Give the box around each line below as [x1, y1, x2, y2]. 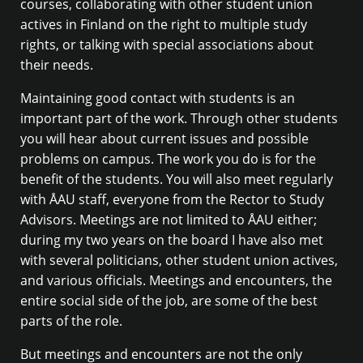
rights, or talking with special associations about [20, 36, 314, 54]
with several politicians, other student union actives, [20, 251, 338, 270]
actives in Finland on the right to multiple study [20, 15, 307, 34]
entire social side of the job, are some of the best [20, 292, 318, 310]
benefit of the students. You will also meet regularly [20, 170, 333, 189]
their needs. [20, 56, 93, 75]
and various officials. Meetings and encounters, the [20, 271, 332, 290]
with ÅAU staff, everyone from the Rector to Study [20, 190, 324, 209]
